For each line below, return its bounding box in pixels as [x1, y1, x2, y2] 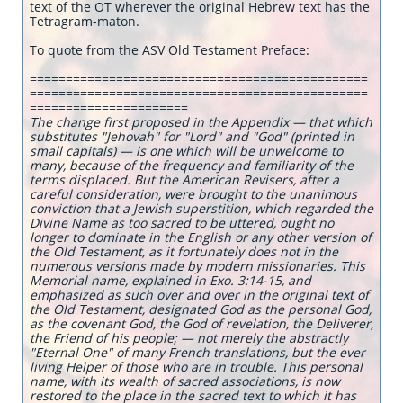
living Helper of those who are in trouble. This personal [30, 358, 363, 375]
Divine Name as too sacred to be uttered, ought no [30, 214, 334, 231]
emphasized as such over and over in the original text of [30, 286, 369, 303]
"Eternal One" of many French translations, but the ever [30, 344, 365, 361]
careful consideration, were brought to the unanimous [30, 185, 357, 202]
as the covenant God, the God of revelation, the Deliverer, [30, 315, 373, 332]
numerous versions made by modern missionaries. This [30, 257, 365, 274]
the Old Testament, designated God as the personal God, [30, 300, 372, 318]
